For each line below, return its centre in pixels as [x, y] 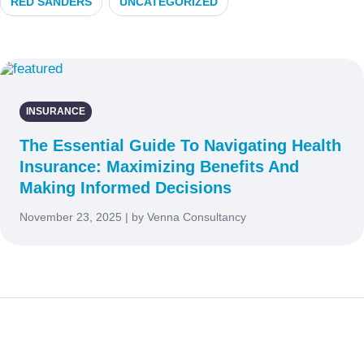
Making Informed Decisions [126, 187]
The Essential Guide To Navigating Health [180, 145]
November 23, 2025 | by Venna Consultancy [133, 217]
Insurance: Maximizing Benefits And [159, 166]
